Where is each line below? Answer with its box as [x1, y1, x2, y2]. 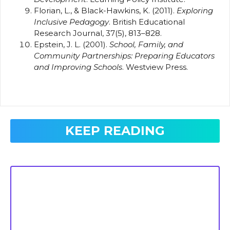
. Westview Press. [122, 62, 188, 72]
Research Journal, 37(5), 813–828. [34, 28, 162, 38]
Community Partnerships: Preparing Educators [34, 50, 215, 61]
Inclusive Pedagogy [34, 16, 109, 27]
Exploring [177, 5, 213, 15]
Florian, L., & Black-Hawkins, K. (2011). [34, 5, 177, 15]
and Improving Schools [34, 62, 122, 72]
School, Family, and [109, 39, 183, 49]
